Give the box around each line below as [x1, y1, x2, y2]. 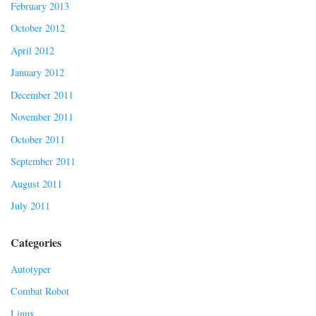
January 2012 [11, 66, 64, 80]
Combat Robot [11, 284, 69, 298]
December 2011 [11, 87, 73, 102]
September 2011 [11, 154, 75, 169]
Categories [11, 233, 61, 250]
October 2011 [11, 132, 65, 146]
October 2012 [11, 21, 65, 35]
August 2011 [11, 176, 62, 190]
